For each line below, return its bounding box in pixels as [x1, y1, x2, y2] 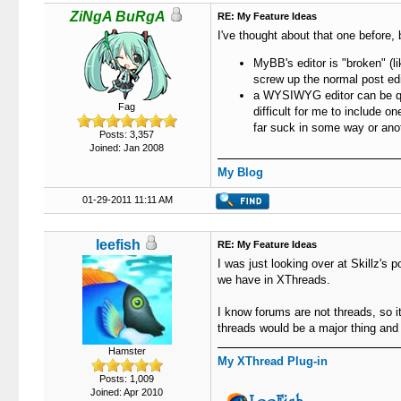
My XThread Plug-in [217, 354, 328, 368]
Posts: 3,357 [99, 129, 154, 140]
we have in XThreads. [217, 273, 330, 286]
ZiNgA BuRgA [70, 9, 166, 24]
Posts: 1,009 [99, 373, 154, 384]
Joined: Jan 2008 [90, 142, 164, 153]
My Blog [217, 166, 263, 179]
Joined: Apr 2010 [90, 387, 163, 397]
